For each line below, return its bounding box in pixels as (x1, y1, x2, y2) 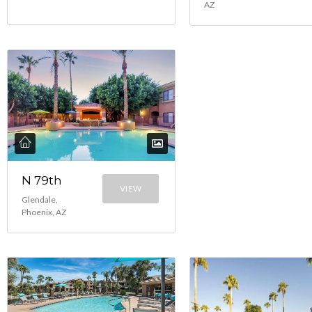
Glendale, (22, 194, 58, 205)
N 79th (22, 173, 62, 187)
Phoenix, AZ (22, 206, 66, 217)
